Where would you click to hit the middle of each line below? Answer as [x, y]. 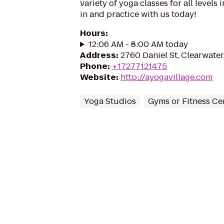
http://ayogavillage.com [166, 77]
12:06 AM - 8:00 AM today [138, 44]
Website [98, 77]
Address [98, 55]
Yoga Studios [110, 101]
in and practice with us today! [138, 14]
